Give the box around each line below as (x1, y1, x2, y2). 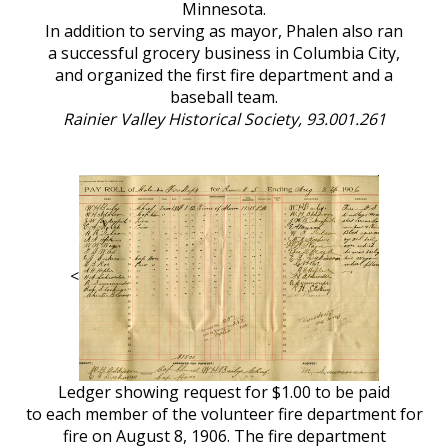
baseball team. (170, 85, 278, 108)
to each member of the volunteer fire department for (25, 403, 423, 425)
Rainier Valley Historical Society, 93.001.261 (62, 107, 386, 130)
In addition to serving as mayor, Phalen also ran (45, 19, 403, 42)
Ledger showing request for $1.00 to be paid (58, 381, 390, 403)
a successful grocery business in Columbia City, (48, 41, 400, 64)
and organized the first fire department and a (55, 63, 393, 86)
